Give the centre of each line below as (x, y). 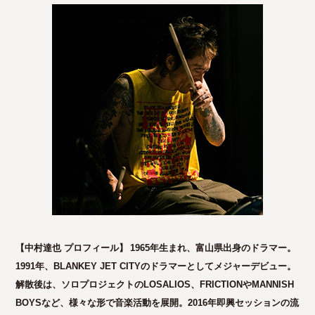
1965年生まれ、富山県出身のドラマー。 (213, 247)
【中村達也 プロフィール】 (72, 247)
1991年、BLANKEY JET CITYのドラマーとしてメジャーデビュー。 (156, 266)
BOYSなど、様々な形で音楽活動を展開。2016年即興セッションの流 (157, 302)
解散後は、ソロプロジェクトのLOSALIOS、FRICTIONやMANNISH (155, 284)
